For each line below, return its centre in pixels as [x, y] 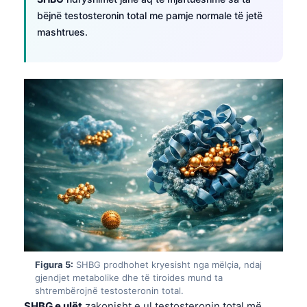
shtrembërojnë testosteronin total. [109, 290]
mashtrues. [62, 32]
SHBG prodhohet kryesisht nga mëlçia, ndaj [168, 264]
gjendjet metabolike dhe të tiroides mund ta [129, 277]
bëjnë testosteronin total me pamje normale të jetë [150, 15]
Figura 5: [54, 264]
